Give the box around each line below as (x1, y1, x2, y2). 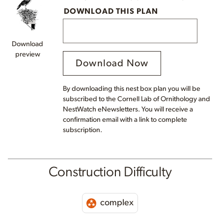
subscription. (63, 126, 102, 134)
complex (98, 198, 134, 208)
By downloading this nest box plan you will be (63, 85, 200, 93)
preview (15, 50, 40, 58)
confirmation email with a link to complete (63, 116, 187, 124)
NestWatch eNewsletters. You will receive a (63, 106, 193, 113)
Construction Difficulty (48, 165, 172, 180)
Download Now (76, 58, 149, 69)
